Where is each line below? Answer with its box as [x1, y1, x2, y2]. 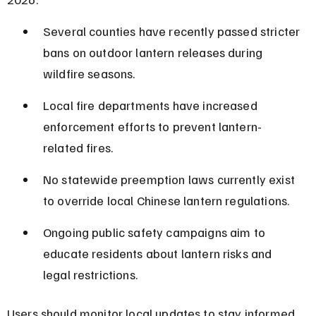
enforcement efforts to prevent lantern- [42, 118, 262, 134]
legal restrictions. [42, 266, 138, 282]
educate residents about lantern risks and [42, 245, 275, 261]
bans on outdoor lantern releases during [42, 44, 266, 60]
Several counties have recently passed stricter [42, 23, 303, 39]
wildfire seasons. [42, 65, 135, 81]
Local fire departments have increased [42, 97, 260, 113]
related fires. [42, 139, 114, 155]
